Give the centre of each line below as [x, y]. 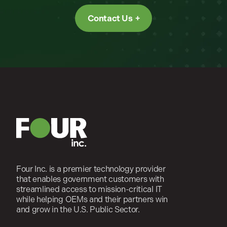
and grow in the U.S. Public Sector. [78, 209]
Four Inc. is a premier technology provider [91, 169]
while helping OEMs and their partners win [92, 199]
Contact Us [110, 18]
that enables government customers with [90, 179]
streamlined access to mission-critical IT [89, 189]
